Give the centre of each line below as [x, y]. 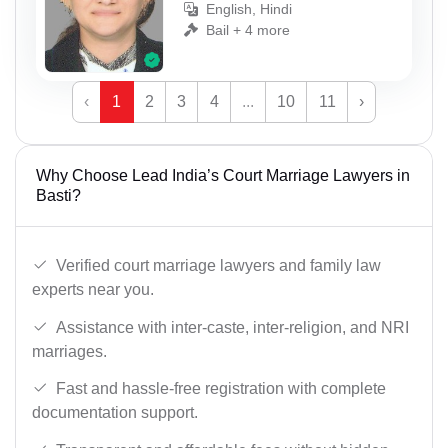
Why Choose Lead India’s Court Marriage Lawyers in [223, 176]
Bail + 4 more [248, 29]
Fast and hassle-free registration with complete [221, 389]
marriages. [69, 351]
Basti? [58, 196]
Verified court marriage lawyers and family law [218, 266]
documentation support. [115, 413]
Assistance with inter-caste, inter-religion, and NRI [232, 327]
